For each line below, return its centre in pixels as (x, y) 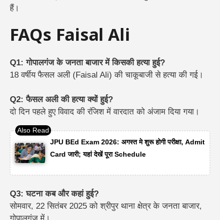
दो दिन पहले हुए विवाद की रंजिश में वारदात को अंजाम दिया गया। (105, 112)
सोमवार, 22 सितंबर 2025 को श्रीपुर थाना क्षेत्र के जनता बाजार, (106, 206)
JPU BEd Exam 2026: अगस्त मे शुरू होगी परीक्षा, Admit (127, 142)
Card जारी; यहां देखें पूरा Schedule (98, 154)
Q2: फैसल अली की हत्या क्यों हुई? (61, 100)
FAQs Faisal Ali (70, 37)
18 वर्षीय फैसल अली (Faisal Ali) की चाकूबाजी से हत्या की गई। (107, 75)
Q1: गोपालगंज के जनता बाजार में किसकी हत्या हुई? (87, 62)
